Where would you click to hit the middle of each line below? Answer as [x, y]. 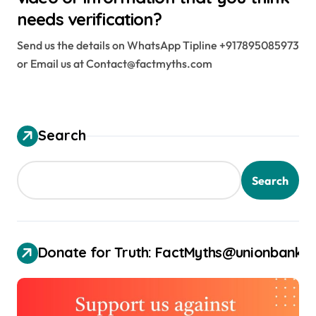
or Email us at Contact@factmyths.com [115, 64]
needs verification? [90, 19]
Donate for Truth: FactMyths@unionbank [170, 253]
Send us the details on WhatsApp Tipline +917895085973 [158, 45]
